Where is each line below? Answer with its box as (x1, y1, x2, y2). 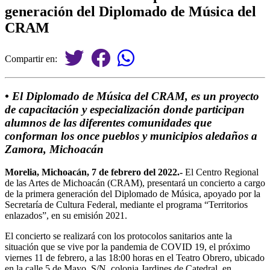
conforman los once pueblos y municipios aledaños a (5, 129, 257, 142)
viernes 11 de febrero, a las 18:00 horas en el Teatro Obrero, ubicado (5, 253, 265, 263)
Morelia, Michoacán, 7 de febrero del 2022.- (5, 167, 183, 178)
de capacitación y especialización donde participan (5, 102, 245, 116)
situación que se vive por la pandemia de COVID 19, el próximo (5, 242, 250, 253)
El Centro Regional (183, 167, 259, 178)
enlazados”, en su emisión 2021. (5, 210, 127, 221)
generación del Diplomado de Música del (5, 3, 256, 19)
